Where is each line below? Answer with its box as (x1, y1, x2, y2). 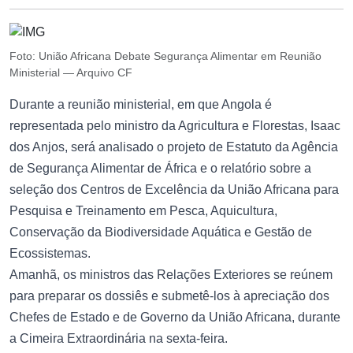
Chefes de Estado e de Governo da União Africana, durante (9, 310, 340, 324)
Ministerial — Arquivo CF (9, 65, 132, 79)
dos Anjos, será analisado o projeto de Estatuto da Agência (9, 139, 338, 154)
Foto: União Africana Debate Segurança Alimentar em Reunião (9, 49, 321, 62)
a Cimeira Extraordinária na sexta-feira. (9, 331, 228, 345)
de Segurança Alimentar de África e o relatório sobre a (9, 161, 311, 175)
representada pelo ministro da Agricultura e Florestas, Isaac (9, 118, 340, 132)
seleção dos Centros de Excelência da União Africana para (9, 182, 339, 196)
